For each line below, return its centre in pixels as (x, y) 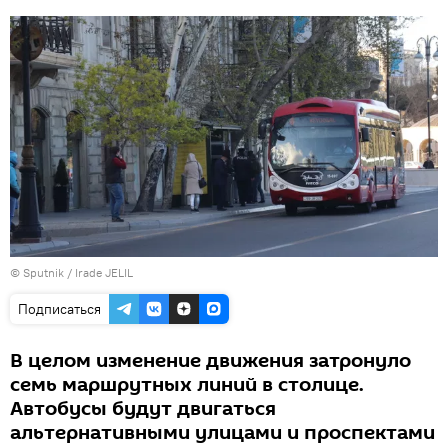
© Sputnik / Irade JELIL (71, 272)
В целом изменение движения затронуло (210, 360)
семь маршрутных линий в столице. (187, 384)
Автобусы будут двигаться (143, 408)
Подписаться (59, 308)
